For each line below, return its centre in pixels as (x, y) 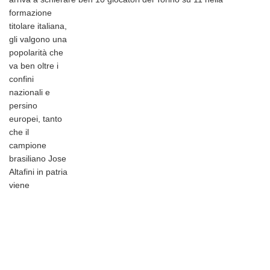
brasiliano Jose (38, 159)
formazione (30, 13)
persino (23, 106)
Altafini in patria (38, 172)
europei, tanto (36, 119)
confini (21, 79)
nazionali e (30, 93)
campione (28, 146)
